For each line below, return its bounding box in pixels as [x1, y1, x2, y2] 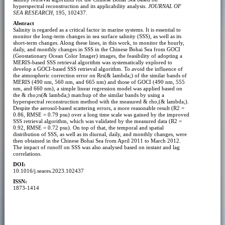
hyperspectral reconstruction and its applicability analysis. [13, 3, 148, 9]
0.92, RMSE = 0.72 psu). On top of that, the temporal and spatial [13, 124, 164, 131]
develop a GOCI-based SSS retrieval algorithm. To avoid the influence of [13, 65, 183, 72]
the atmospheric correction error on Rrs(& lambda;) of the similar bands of [13, 72, 187, 78]
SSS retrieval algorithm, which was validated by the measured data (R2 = [13, 118, 182, 124]
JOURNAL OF [148, 3, 181, 9]
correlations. [13, 150, 42, 157]
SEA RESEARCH [13, 9, 53, 16]
